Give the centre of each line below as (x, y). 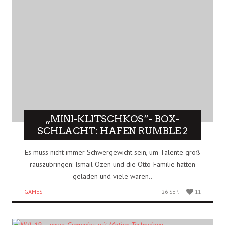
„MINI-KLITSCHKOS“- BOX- (113, 119)
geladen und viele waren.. (113, 177)
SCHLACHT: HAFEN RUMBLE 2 (113, 131)
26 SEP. (171, 192)
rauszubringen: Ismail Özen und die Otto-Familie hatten (113, 164)
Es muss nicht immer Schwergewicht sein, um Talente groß (113, 152)
